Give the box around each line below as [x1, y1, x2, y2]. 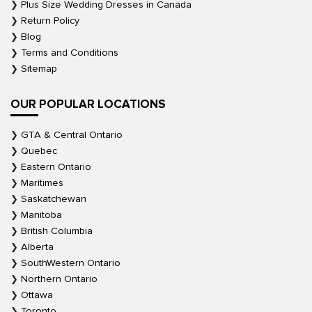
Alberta [21, 241, 54, 253]
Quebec [21, 145, 57, 157]
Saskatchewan [21, 193, 86, 205]
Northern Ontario [21, 273, 97, 286]
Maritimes [21, 177, 63, 189]
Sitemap [21, 63, 57, 75]
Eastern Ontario [21, 161, 91, 173]
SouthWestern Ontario [21, 257, 120, 270]
